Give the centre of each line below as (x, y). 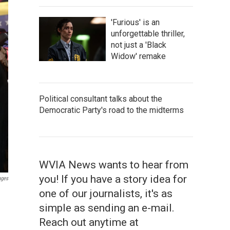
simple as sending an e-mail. (107, 208)
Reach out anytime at (89, 222)
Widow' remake (138, 56)
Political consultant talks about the (101, 99)
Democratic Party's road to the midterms (111, 110)
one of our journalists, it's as (106, 194)
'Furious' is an (135, 22)
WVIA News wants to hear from (114, 165)
